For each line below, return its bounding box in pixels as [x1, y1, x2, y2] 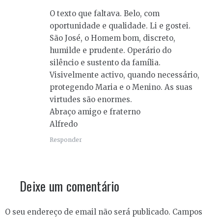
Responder [50, 136, 82, 144]
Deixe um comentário [20, 176, 120, 196]
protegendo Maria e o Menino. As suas [50, 82, 192, 92]
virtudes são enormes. [50, 95, 132, 105]
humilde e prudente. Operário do [50, 46, 171, 55]
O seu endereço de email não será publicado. [5, 207, 170, 217]
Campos [172, 207, 202, 217]
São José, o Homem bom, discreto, [50, 33, 175, 43]
